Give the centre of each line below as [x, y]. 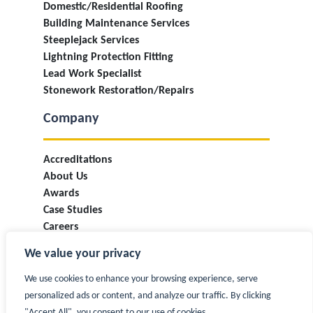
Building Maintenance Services [116, 24]
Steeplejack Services [91, 41]
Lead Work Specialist [93, 74]
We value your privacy [83, 254]
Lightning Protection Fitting [108, 57]
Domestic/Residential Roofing [113, 7]
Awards [61, 194]
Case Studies [73, 210]
